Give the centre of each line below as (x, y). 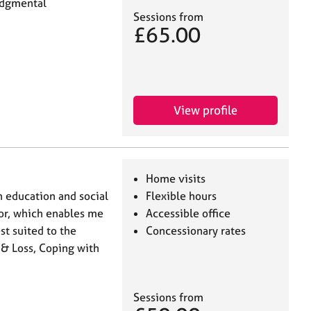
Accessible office (188, 213)
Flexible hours (182, 196)
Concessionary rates (196, 231)
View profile (205, 110)
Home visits (176, 179)
